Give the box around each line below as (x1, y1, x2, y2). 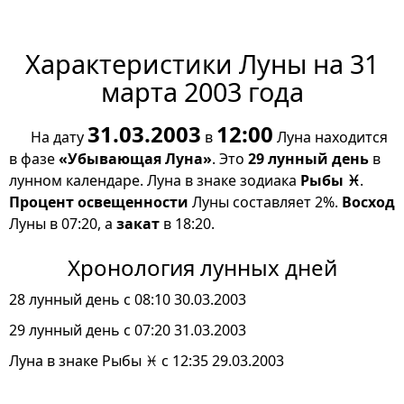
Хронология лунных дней (67, 252, 337, 283)
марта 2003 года (100, 74, 304, 110)
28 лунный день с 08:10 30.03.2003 (9, 289, 246, 310)
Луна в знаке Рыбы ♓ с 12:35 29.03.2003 (9, 351, 284, 372)
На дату (31, 127, 87, 148)
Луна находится (273, 127, 388, 148)
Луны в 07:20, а (9, 214, 116, 234)
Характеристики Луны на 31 (25, 46, 379, 82)
